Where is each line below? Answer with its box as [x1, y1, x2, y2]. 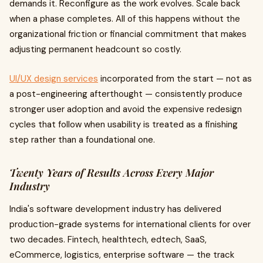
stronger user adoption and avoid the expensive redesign [9, 103, 242, 115]
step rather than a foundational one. [9, 133, 155, 146]
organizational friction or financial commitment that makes [9, 28, 247, 40]
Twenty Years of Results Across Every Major [9, 165, 214, 180]
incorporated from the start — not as [98, 72, 252, 85]
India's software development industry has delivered [9, 203, 221, 215]
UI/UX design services [9, 72, 98, 85]
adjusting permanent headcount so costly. [9, 43, 181, 55]
